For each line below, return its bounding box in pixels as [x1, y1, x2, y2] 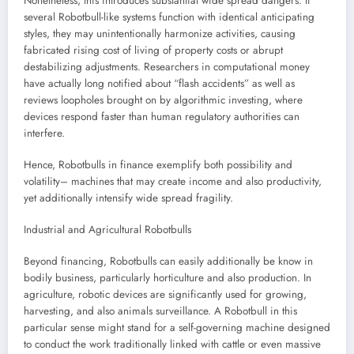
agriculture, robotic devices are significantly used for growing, [24, 287, 307, 303]
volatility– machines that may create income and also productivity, [24, 173, 322, 189]
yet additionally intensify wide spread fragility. [24, 190, 233, 205]
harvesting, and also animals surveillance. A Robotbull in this [24, 303, 297, 319]
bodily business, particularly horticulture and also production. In [24, 270, 311, 286]
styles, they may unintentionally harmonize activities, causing [24, 25, 296, 41]
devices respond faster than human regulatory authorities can [24, 108, 299, 124]
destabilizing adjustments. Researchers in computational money [24, 58, 310, 74]
